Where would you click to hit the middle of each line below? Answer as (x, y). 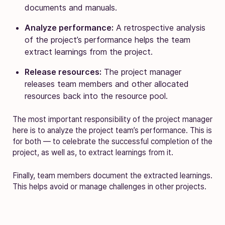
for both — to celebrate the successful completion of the (113, 141)
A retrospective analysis (159, 27)
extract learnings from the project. (89, 51)
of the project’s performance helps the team (107, 39)
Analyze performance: (69, 27)
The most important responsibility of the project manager (113, 119)
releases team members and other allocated (107, 84)
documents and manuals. (71, 7)
